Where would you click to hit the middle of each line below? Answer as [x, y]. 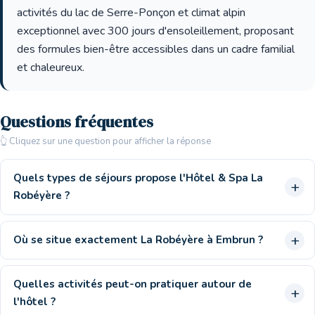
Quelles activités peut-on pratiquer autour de [133, 284]
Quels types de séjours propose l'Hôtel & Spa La [138, 178]
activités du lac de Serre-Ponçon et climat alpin [131, 13]
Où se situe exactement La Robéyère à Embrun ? [138, 240]
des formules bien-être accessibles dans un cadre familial [156, 49]
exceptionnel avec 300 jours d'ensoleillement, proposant [155, 31]
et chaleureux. [51, 67]
